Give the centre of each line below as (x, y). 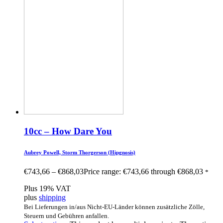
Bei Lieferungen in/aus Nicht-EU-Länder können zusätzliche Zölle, (114, 207)
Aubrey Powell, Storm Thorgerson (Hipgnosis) (80, 152)
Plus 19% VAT (47, 189)
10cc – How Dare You (68, 131)
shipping (52, 198)
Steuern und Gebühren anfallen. (66, 216)
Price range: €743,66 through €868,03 (143, 172)
